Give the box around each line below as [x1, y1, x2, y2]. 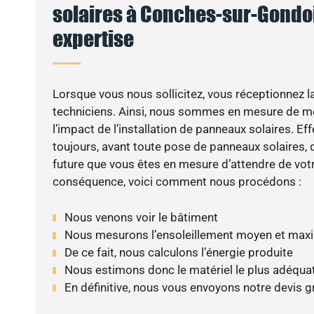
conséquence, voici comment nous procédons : [52, 175, 301, 189]
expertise [52, 25, 134, 52]
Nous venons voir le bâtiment [64, 210, 218, 224]
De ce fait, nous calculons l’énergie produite [64, 245, 293, 259]
